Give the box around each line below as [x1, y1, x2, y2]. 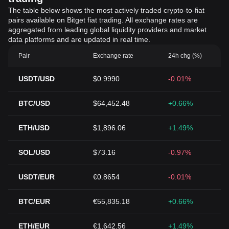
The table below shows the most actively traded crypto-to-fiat [8, 6, 204, 14]
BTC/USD [18, 99, 50, 107]
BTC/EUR [18, 197, 50, 205]
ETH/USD [18, 124, 50, 132]
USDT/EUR [18, 173, 55, 181]
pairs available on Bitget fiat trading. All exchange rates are [8, 16, 198, 24]
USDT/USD [18, 75, 55, 83]
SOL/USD [18, 148, 50, 156]
